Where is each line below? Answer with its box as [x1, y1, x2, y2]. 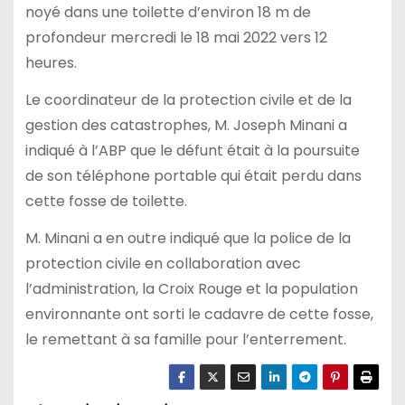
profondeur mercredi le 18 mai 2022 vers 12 [24, 26, 327, 48]
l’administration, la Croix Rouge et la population [24, 278, 358, 299]
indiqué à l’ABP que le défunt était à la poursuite [24, 139, 360, 161]
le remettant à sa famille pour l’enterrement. [24, 328, 346, 350]
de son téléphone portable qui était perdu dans [24, 165, 362, 186]
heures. [24, 52, 77, 73]
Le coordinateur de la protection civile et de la [24, 89, 352, 110]
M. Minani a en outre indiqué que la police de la [24, 227, 351, 249]
